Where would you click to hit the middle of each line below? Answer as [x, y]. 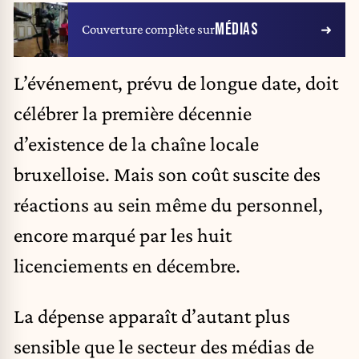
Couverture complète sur [148, 30]
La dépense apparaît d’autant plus [152, 316]
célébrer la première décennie [133, 113]
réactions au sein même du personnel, [168, 204]
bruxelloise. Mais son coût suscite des [167, 173]
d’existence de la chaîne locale [136, 143]
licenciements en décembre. [127, 265]
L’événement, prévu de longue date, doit [176, 82]
